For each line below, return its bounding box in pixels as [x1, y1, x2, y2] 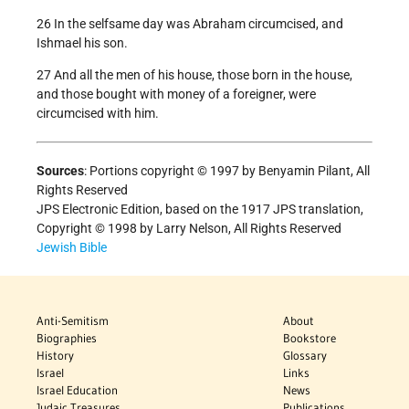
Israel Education [37, 383, 118, 398]
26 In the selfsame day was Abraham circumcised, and [37, 16, 343, 32]
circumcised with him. [37, 106, 159, 121]
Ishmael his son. [37, 36, 128, 51]
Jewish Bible [37, 240, 107, 256]
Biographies [37, 330, 97, 346]
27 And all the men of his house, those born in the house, [37, 68, 352, 83]
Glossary [283, 348, 328, 363]
